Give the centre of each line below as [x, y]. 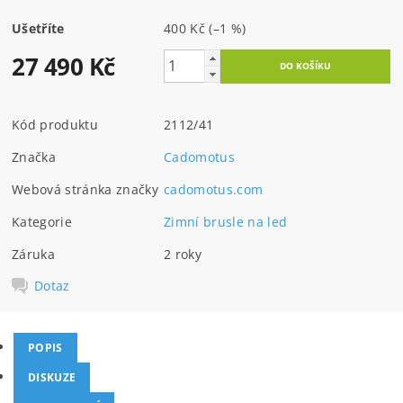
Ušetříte [38, 28]
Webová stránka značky [85, 189]
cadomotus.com [214, 189]
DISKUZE [52, 377]
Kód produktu [55, 124]
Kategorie [42, 221]
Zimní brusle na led [226, 221]
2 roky [183, 254]
